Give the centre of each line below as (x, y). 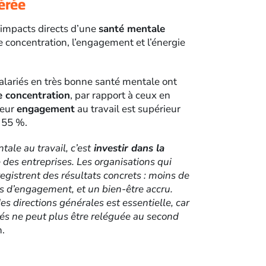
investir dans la (128, 148)
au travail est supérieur (128, 109)
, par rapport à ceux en (121, 96)
